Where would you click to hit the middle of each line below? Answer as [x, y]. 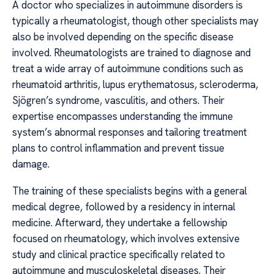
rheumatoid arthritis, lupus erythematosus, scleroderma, [135, 84]
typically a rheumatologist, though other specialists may [135, 20]
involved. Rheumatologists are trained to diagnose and [131, 52]
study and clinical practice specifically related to [119, 255]
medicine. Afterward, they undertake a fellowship [120, 223]
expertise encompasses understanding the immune [123, 116]
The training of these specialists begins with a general [130, 191]
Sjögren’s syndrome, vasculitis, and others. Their [118, 100]
